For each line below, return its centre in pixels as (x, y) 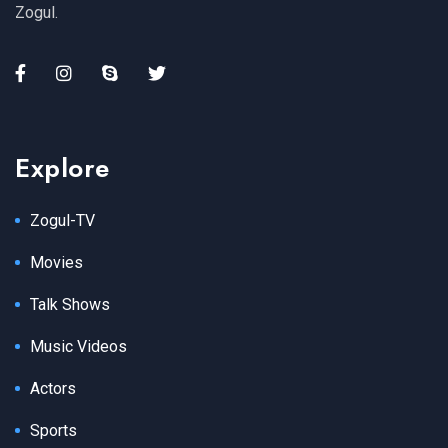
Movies (56, 262)
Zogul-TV (62, 220)
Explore (62, 167)
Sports (53, 430)
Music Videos (78, 346)
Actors (53, 388)
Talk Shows (70, 304)
